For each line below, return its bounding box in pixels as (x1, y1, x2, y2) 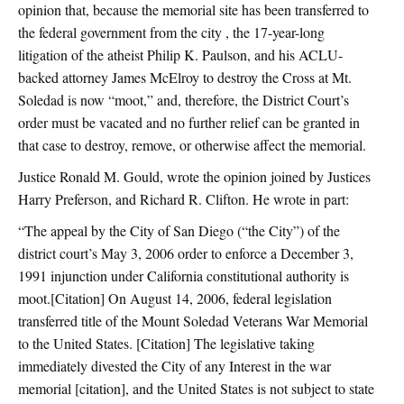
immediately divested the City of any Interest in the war (18, 356, 331, 376)
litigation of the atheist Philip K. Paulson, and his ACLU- (18, 45, 343, 65)
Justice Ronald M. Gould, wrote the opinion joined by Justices (18, 167, 371, 187)
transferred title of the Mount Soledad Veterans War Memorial (18, 311, 368, 331)
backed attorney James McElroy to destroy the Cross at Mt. (18, 68, 352, 87)
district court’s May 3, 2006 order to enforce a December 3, (18, 243, 353, 263)
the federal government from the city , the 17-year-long (18, 23, 325, 42)
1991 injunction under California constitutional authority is (18, 266, 349, 286)
